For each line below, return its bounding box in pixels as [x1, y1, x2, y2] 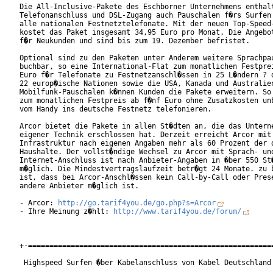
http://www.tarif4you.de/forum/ [113, 207, 241, 216]
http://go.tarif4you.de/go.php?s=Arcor [58, 199, 216, 208]
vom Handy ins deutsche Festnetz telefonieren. [19, 105, 237, 114]
